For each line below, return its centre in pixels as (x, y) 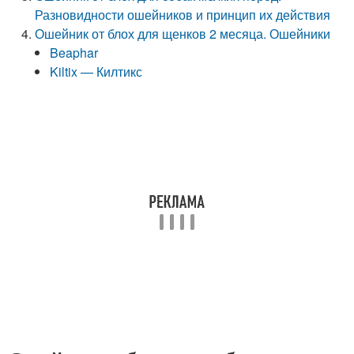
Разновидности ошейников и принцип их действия (183, 15)
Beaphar (74, 53)
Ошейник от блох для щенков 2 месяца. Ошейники (183, 34)
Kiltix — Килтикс (96, 72)
